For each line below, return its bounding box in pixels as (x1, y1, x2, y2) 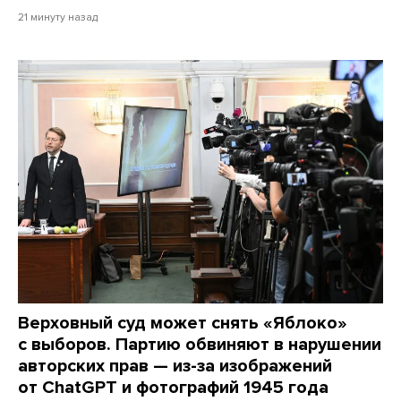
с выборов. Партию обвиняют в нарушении (18, 333, 381, 355)
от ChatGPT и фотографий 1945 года (18, 376, 328, 398)
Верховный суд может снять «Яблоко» (18, 311, 347, 334)
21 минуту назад (18, 11, 98, 23)
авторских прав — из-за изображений (18, 354, 332, 377)
